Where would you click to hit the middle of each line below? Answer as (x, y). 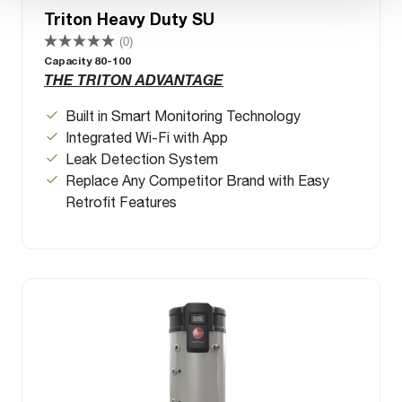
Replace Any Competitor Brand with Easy (197, 180)
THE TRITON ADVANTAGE (134, 80)
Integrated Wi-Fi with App (147, 137)
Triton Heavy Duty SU (129, 19)
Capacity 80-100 (87, 61)
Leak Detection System (142, 159)
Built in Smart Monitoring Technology (183, 116)
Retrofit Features (121, 202)
